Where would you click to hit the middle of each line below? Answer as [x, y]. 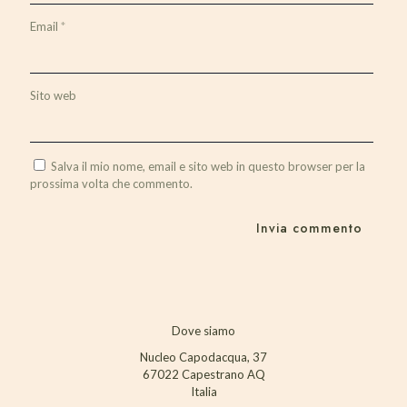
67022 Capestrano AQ [203, 375]
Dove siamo [203, 331]
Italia [203, 392]
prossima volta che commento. [111, 184]
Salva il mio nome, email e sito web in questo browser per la [208, 167]
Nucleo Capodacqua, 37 [203, 357]
